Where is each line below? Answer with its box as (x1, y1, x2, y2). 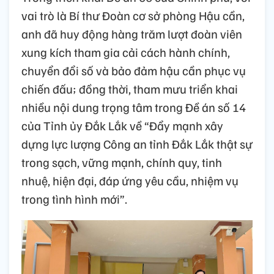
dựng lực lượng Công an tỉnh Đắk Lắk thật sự (21, 136, 253, 152)
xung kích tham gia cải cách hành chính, (21, 44, 230, 61)
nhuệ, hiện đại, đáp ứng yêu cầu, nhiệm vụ (21, 172, 239, 189)
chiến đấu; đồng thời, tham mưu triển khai (21, 81, 238, 97)
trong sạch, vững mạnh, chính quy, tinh (21, 154, 222, 171)
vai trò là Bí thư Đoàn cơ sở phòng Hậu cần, (21, 7, 245, 24)
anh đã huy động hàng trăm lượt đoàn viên (21, 26, 242, 42)
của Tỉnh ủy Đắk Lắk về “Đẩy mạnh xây (21, 117, 223, 134)
